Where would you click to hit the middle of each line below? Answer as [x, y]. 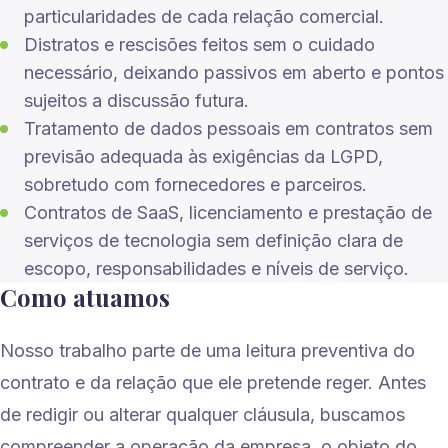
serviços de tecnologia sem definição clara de [213, 240]
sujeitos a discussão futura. [136, 100]
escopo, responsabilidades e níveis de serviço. [216, 268]
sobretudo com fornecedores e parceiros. [195, 184]
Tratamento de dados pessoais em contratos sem [228, 128]
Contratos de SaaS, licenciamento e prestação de [228, 212]
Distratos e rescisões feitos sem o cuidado [199, 44]
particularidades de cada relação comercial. [204, 16]
